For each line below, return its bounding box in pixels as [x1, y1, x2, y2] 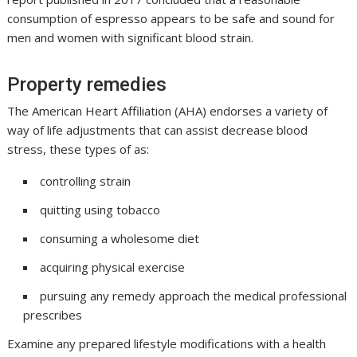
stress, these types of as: [7, 141, 150, 158]
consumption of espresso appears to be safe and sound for [7, 10, 335, 27]
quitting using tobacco [40, 202, 161, 218]
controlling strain [40, 173, 131, 190]
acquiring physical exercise [40, 259, 186, 276]
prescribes [23, 307, 83, 324]
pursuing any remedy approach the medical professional [40, 288, 347, 304]
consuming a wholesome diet [40, 230, 200, 247]
